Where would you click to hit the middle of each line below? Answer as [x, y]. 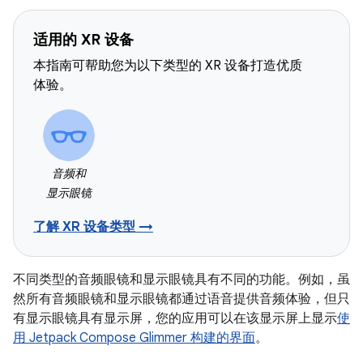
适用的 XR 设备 [83, 40]
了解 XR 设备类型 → [93, 227]
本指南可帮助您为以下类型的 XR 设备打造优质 [168, 66]
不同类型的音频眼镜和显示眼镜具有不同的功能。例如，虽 [181, 280]
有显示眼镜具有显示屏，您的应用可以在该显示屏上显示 [175, 318]
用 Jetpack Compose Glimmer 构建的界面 [134, 338]
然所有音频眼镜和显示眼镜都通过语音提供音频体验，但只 [181, 299]
